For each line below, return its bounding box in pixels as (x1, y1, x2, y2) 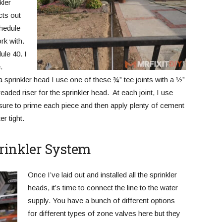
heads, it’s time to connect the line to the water (27, 183, 178, 192)
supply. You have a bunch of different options (27, 196, 175, 205)
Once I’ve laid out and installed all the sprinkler (27, 170, 177, 179)
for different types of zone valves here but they (27, 209, 180, 218)
